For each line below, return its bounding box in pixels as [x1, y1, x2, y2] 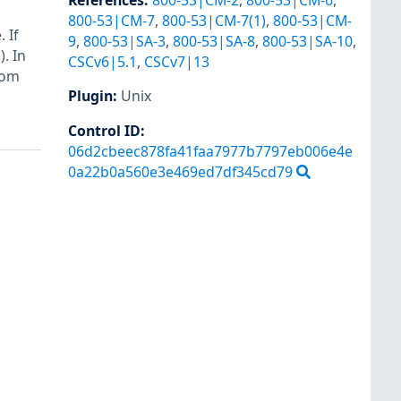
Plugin [68, 86, 113, 107]
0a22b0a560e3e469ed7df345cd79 [68, 161, 293, 182]
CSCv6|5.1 [68, 52, 137, 73]
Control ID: [68, 120, 145, 141]
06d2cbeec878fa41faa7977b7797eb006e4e [68, 141, 353, 161]
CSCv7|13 [144, 52, 209, 73]
